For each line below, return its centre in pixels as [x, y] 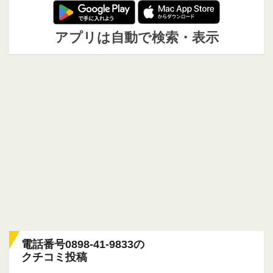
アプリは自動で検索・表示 [136, 38]
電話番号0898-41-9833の [83, 245]
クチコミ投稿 [54, 257]
